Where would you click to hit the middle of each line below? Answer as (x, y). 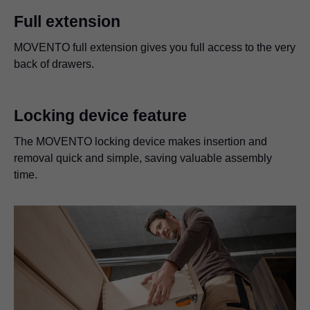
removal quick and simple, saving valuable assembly (143, 158)
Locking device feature (100, 115)
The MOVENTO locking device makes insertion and (140, 141)
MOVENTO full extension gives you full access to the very (155, 47)
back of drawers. (54, 64)
